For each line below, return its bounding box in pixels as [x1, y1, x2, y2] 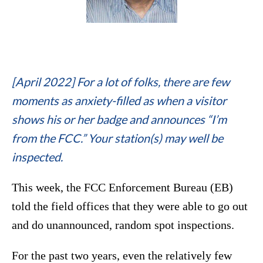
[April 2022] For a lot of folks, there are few [12, 75, 230, 89]
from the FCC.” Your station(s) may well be [12, 131, 223, 146]
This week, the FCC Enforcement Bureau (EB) [12, 181, 233, 194]
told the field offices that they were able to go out [12, 200, 248, 213]
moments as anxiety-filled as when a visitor [12, 93, 227, 108]
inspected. [12, 150, 63, 164]
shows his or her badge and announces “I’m [12, 112, 227, 127]
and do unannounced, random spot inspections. [12, 218, 234, 232]
